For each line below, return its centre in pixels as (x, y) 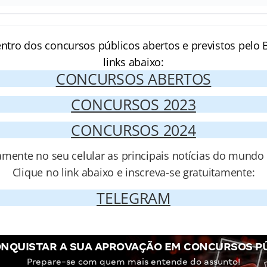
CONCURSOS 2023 (133, 104)
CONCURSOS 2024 (133, 130)
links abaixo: (133, 62)
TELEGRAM (133, 198)
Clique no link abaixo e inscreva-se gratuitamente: (133, 172)
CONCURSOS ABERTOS (133, 79)
